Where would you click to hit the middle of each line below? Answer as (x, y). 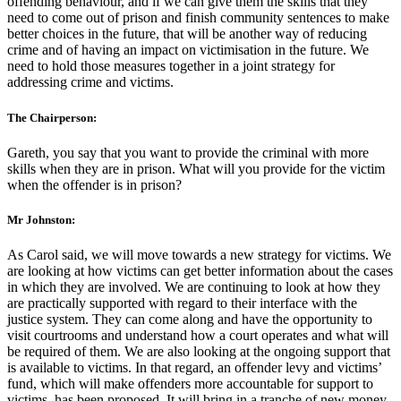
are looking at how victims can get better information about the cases (200, 271)
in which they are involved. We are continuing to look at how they (194, 287)
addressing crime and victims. (90, 82)
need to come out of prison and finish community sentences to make (198, 18)
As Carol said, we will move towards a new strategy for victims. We (199, 255)
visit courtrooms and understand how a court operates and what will (198, 336)
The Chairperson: (52, 117)
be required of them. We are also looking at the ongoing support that (199, 352)
